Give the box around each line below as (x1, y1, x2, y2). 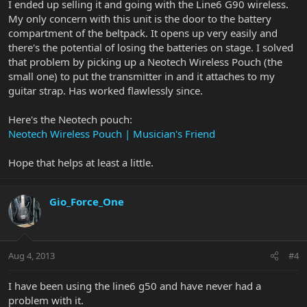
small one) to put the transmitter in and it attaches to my (8, 69, 275, 83)
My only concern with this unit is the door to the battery (8, 11, 271, 25)
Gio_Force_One (49, 194, 124, 208)
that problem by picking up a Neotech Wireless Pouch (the (8, 54, 282, 69)
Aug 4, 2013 (8, 249, 55, 262)
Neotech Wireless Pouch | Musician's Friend (8, 126, 215, 140)
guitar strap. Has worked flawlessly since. (8, 83, 203, 97)
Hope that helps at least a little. (8, 155, 153, 169)
